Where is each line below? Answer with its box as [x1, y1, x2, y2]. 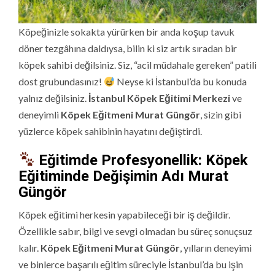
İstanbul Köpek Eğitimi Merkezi [88, 91, 230, 104]
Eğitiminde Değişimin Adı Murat [18, 167, 228, 185]
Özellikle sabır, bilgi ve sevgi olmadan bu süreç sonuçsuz [18, 225, 252, 237]
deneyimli [18, 108, 61, 120]
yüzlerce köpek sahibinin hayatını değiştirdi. [18, 125, 202, 137]
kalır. [18, 241, 41, 254]
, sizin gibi [200, 108, 241, 120]
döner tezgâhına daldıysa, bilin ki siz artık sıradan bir [18, 42, 237, 54]
